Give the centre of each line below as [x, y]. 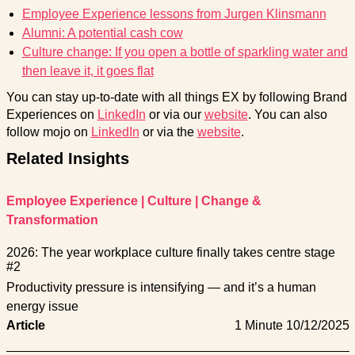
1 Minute [258, 325]
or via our [175, 114]
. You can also [287, 114]
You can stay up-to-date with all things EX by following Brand [176, 97]
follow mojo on [48, 132]
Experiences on [52, 114]
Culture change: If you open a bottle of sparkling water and [185, 52]
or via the [168, 132]
